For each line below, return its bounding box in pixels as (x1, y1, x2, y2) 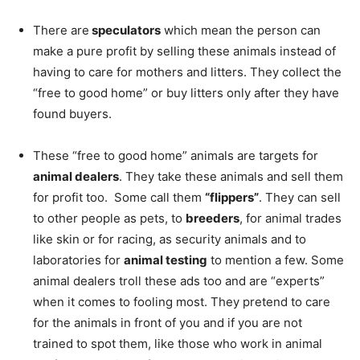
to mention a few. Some (207, 252, 344, 268)
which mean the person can (161, 22, 321, 38)
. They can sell (259, 189, 341, 205)
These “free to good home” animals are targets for (33, 147, 318, 163)
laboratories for (33, 252, 124, 268)
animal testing (124, 252, 207, 268)
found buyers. (33, 105, 112, 121)
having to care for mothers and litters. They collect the (33, 63, 342, 80)
